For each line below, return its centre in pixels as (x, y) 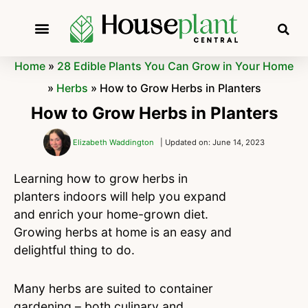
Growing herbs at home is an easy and (123, 232)
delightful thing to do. (76, 250)
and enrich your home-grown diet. (111, 214)
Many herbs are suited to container (113, 289)
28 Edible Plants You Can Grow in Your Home (175, 66)
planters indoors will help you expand (120, 197)
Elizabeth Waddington (113, 143)
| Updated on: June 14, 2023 (212, 143)
